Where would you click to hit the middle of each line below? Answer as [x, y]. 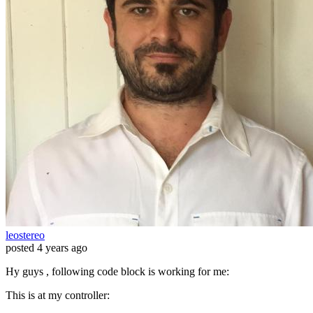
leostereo [25, 235]
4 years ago [62, 248]
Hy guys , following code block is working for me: [117, 272]
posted [20, 248]
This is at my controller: [58, 296]
